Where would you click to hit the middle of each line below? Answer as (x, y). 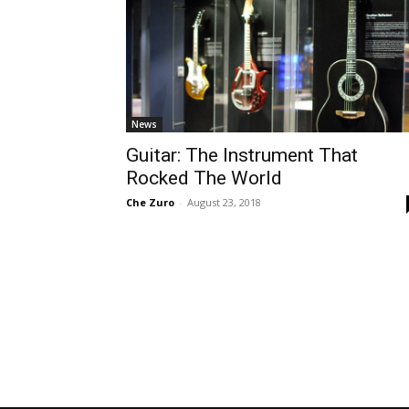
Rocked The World (204, 178)
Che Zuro (150, 202)
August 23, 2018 (224, 202)
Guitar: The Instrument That (242, 155)
